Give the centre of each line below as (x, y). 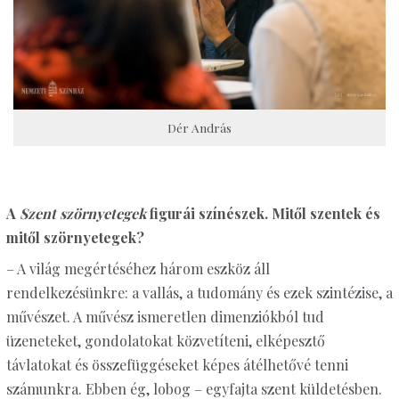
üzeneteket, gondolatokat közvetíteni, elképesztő (165, 341)
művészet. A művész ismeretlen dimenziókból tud (165, 317)
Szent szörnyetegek (82, 214)
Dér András (199, 128)
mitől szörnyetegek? (75, 238)
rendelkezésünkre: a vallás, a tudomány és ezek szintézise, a (199, 293)
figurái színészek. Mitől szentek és (263, 214)
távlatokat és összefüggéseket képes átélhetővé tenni (177, 365)
